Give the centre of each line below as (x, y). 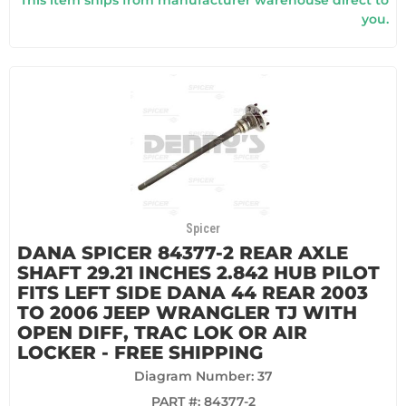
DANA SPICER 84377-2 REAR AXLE (183, 253)
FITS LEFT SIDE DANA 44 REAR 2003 (193, 293)
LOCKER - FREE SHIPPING (140, 353)
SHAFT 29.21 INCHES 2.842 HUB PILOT (198, 273)
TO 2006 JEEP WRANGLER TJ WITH (187, 313)
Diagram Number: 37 (203, 377)
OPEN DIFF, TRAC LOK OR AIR (162, 333)
